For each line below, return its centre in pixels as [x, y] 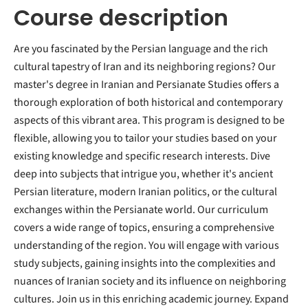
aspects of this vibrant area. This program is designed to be [149, 120]
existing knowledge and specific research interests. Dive [142, 156]
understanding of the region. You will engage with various [146, 245]
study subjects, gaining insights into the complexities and [145, 263]
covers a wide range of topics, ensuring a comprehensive [144, 228]
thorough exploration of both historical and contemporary [148, 102]
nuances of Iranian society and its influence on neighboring [150, 281]
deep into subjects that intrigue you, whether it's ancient [143, 174]
